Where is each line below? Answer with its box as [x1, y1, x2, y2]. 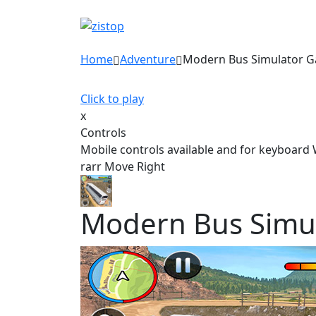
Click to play [80, 91, 144, 107]
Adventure [120, 51, 176, 67]
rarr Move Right [80, 159, 165, 174]
